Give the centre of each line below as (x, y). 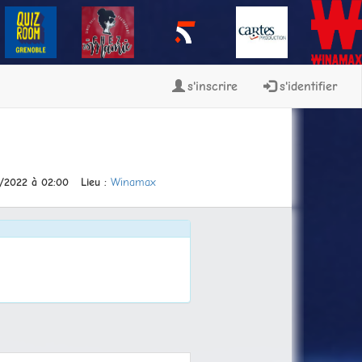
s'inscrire (213, 86)
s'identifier (308, 86)
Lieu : (95, 182)
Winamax (133, 182)
